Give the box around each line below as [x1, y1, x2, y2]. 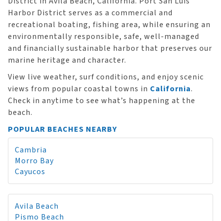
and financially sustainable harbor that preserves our [8, 43, 212, 54]
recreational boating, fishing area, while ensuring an [8, 19, 211, 30]
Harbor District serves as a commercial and [8, 7, 173, 18]
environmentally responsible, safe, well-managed [8, 31, 199, 42]
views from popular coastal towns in [8, 83, 150, 94]
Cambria [15, 145, 47, 155]
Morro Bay [15, 155, 54, 166]
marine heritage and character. [8, 55, 126, 66]
